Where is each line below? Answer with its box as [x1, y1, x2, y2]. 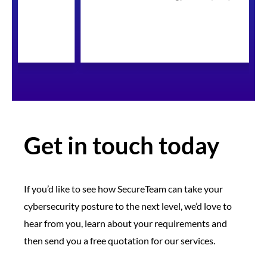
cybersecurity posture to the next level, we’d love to [24, 200, 232, 212]
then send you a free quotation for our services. [24, 235, 215, 247]
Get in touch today [24, 131, 219, 160]
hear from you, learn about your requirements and [24, 218, 227, 229]
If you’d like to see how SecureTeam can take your [24, 183, 223, 195]
